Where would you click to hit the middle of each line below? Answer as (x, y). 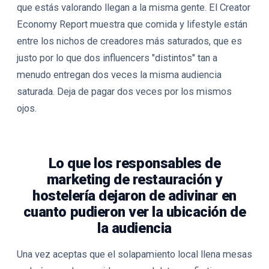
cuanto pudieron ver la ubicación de (134, 212)
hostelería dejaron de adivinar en (134, 196)
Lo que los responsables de (134, 163)
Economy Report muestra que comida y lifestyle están (132, 24)
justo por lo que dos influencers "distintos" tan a (117, 58)
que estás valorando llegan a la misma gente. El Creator (134, 8)
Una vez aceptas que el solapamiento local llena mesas (134, 254)
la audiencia (134, 228)
